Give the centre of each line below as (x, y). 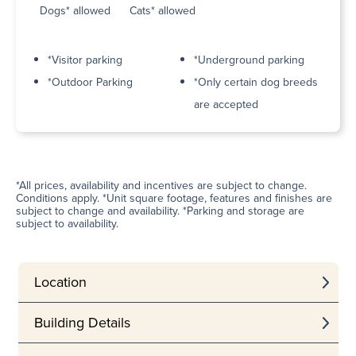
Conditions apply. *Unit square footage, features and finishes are (174, 199)
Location (60, 282)
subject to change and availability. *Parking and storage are (160, 211)
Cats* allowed (163, 11)
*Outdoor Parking (90, 83)
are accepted (226, 105)
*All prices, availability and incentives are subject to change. (161, 186)
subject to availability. (67, 224)
